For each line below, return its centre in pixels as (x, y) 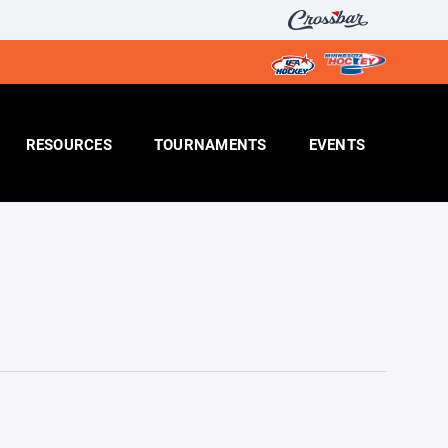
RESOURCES (68, 144)
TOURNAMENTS (210, 144)
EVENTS (336, 144)
